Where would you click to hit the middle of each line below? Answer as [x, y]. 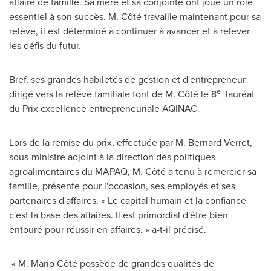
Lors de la [29, 142]
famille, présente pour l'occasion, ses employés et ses [122, 186]
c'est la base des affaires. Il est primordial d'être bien [119, 215]
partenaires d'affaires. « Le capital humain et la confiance [128, 200]
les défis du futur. [45, 45]
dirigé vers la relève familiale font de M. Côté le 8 [113, 94]
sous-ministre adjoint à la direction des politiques [112, 157]
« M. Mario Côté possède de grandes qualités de [112, 263]
